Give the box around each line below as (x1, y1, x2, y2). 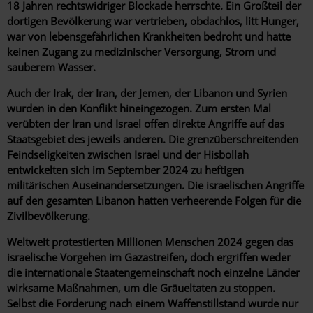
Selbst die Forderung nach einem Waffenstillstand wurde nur (7, 296, 298, 310)
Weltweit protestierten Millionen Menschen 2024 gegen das (7, 234, 293, 249)
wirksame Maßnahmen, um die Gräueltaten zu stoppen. (7, 280, 275, 295)
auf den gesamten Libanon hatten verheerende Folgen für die (7, 193, 301, 208)
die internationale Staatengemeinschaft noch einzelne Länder (7, 265, 300, 279)
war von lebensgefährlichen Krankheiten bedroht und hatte (7, 29, 291, 43)
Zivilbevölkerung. (7, 208, 93, 223)
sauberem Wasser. (7, 59, 99, 74)
